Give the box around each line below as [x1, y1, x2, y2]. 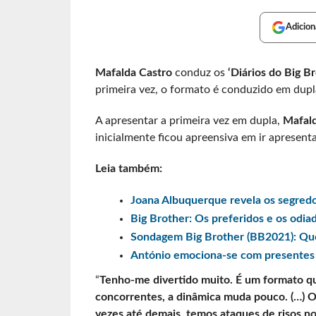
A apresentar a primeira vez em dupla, [95, 115, 280, 126]
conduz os [171, 67, 225, 78]
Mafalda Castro [95, 67, 172, 78]
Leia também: [95, 163, 162, 174]
